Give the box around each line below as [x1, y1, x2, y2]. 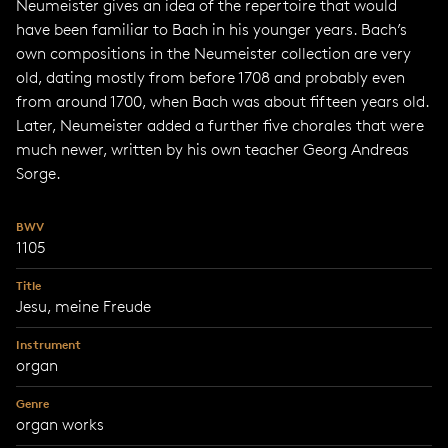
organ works [16, 415, 104, 434]
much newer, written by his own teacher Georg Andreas [16, 140, 409, 159]
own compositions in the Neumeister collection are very [16, 44, 411, 63]
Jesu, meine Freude [16, 297, 151, 316]
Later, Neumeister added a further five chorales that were [16, 116, 424, 135]
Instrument [16, 337, 81, 352]
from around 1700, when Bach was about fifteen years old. [16, 92, 429, 111]
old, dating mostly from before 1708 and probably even [16, 68, 405, 87]
